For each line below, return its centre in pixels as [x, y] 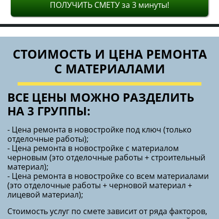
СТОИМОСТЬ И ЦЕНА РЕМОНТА [109, 54]
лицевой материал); [45, 194]
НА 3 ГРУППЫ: [49, 110]
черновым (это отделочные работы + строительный [106, 157]
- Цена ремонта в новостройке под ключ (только [99, 129]
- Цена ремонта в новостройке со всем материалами [108, 176]
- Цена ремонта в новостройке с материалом [93, 148]
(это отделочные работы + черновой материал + [100, 185]
